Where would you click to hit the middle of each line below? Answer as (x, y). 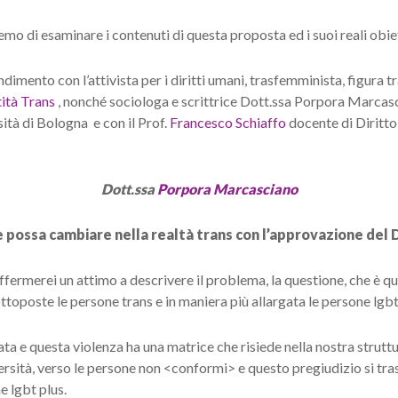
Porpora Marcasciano (227, 189)
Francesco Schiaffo (228, 122)
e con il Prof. (130, 122)
